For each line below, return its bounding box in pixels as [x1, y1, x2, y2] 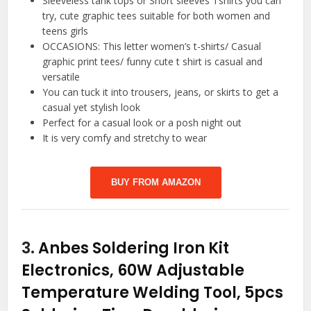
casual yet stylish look [42, 101, 141, 115]
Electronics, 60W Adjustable [22, 260, 245, 282]
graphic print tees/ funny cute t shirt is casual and [42, 55, 263, 69]
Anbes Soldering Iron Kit [38, 237, 230, 260]
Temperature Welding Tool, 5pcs [22, 282, 284, 304]
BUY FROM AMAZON [110, 177, 201, 188]
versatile [42, 70, 81, 84]
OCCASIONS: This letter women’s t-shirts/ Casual [42, 40, 262, 53]
